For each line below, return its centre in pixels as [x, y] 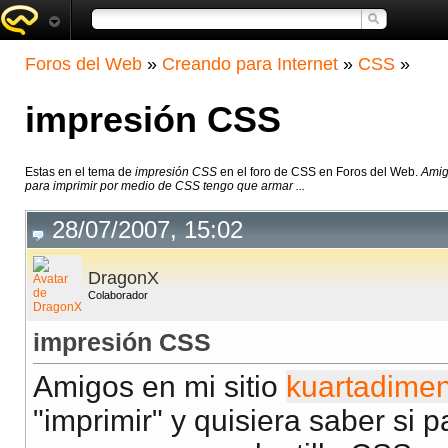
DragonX [123, 278]
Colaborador [118, 295]
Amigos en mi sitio [159, 387]
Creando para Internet [250, 64]
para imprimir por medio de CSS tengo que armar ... [165, 186]
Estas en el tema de [80, 172]
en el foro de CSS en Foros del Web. [319, 172]
